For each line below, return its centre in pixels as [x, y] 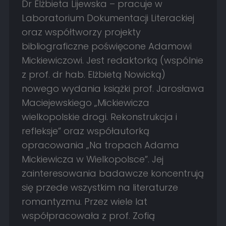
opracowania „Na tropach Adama [100, 145]
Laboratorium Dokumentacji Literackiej [108, 18]
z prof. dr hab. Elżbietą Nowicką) [93, 75]
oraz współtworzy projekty [81, 32]
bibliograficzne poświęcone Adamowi [106, 46]
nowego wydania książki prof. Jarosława [113, 89]
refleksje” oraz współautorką [85, 131]
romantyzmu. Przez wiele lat [84, 202]
